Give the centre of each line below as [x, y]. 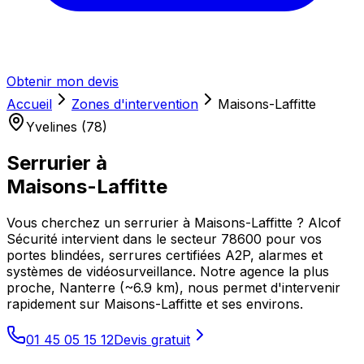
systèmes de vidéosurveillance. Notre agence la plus [168, 271]
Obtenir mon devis [63, 81]
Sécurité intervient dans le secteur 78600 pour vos [164, 238]
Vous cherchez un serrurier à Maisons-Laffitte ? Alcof [174, 222]
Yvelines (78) [67, 127]
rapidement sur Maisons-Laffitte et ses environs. [155, 303]
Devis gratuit [152, 339]
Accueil [29, 104]
